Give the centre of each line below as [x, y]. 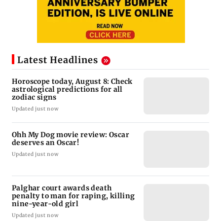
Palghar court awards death [62, 188]
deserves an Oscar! [46, 143]
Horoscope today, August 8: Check [72, 82]
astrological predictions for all [67, 90]
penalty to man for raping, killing [74, 196]
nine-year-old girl [46, 204]
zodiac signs [34, 97]
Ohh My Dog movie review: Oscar [71, 135]
